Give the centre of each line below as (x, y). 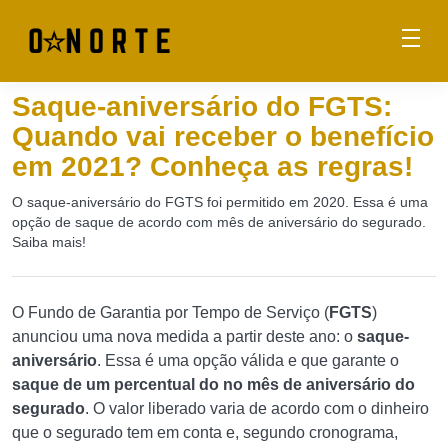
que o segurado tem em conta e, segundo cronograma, (205, 432)
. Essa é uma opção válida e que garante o (248, 360)
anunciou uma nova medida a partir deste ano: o (184, 336)
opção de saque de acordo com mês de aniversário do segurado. (219, 222)
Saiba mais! (49, 242)
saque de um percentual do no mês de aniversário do (213, 384)
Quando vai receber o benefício (223, 136)
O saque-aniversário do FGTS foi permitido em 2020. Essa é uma (220, 202)
